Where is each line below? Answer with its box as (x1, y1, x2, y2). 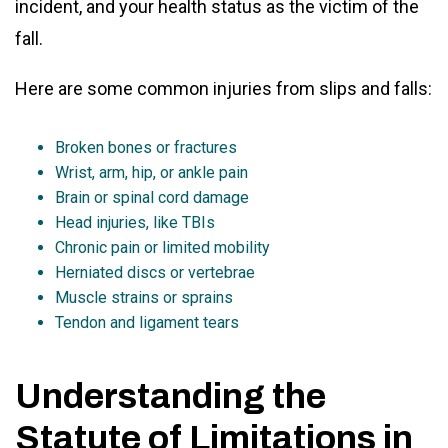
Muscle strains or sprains (55, 287, 233, 307)
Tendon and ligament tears (55, 312, 239, 332)
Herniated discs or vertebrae (55, 262, 255, 282)
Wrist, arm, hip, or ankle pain (55, 162, 248, 182)
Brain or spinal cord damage (55, 187, 249, 207)
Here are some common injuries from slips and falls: (15, 77, 432, 99)
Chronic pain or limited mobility (55, 237, 270, 257)
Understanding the (15, 376, 326, 415)
